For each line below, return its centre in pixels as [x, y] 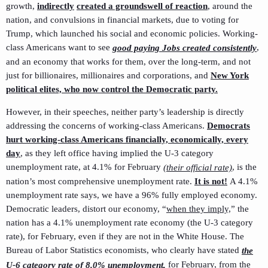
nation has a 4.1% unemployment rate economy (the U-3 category [130, 222]
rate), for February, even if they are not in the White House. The [125, 236]
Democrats [229, 125]
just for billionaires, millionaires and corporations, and [108, 75]
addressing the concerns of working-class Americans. [106, 125]
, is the [244, 167]
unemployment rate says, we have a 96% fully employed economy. [132, 195]
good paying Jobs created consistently [185, 48]
